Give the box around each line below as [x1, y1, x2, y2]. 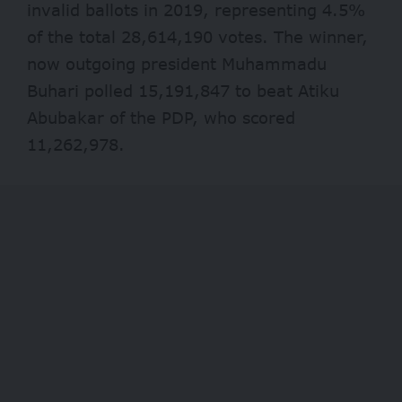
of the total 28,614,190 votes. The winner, [27, 27, 368, 48]
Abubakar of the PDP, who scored [27, 108, 295, 128]
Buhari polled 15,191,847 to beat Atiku [27, 81, 339, 101]
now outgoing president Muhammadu [27, 54, 327, 74]
